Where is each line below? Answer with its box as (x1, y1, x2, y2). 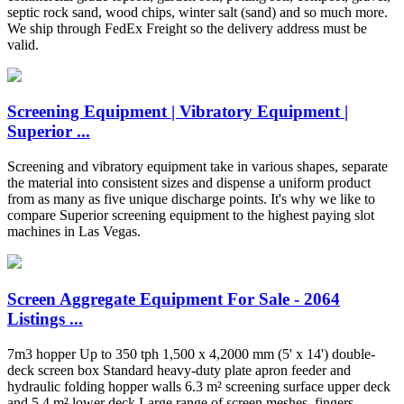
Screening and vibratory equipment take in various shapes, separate (7, 159, 388, 175)
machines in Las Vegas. (7, 224, 141, 240)
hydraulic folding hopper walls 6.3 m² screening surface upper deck (7, 378, 390, 394)
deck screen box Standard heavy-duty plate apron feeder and (7, 362, 351, 378)
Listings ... (7, 308, 83, 328)
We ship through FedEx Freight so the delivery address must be (7, 20, 367, 36)
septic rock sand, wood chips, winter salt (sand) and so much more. (7, 4, 388, 20)
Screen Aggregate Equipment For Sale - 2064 (7, 289, 340, 308)
